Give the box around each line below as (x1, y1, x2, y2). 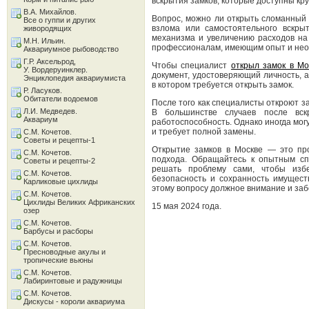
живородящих (23, 24, 72, 32)
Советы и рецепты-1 (23, 136, 95, 144)
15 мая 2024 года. (152, 201, 221, 211)
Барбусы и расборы (23, 227, 93, 235)
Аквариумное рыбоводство (23, 45, 119, 53)
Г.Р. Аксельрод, (23, 57, 76, 66)
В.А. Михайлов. (23, 8, 77, 16)
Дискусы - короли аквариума (23, 297, 125, 306)
